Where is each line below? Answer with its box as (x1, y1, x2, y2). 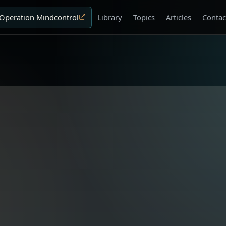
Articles (166, 12, 192, 22)
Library (97, 12, 123, 22)
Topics (133, 12, 155, 22)
